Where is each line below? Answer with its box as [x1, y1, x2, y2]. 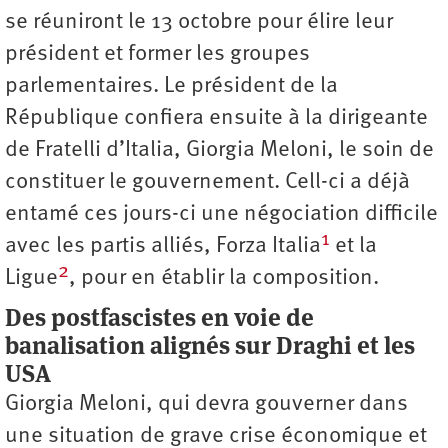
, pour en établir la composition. [69, 267, 379, 291]
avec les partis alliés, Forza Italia [5, 235, 321, 259]
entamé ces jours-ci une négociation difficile [5, 203, 438, 227]
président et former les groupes [5, 43, 310, 67]
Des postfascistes [5, 302, 201, 334]
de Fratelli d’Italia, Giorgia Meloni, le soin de [5, 139, 434, 163]
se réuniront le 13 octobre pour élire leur [5, 11, 393, 35]
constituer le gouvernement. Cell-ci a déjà [5, 171, 410, 195]
